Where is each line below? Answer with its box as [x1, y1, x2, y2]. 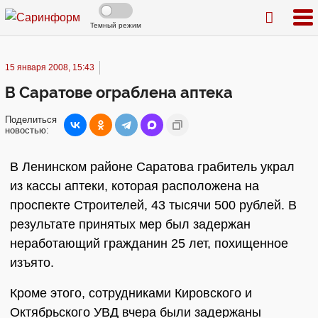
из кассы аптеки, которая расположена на [10, 179, 259, 193]
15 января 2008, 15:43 [5, 62, 94, 72]
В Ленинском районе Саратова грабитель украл [10, 160, 295, 174]
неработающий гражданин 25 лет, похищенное [10, 236, 288, 251]
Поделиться [5, 114, 57, 125]
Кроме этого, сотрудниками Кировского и [10, 286, 252, 300]
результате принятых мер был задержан [10, 217, 251, 231]
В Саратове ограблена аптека [5, 83, 233, 102]
